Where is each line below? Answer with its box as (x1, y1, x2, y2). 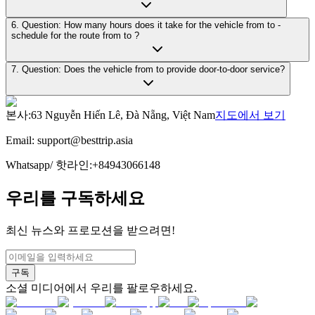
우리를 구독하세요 (6, 188, 145, 207)
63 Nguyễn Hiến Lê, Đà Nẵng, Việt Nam (31, 108, 215, 121)
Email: (6, 134, 37, 146)
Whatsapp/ (6, 158, 56, 171)
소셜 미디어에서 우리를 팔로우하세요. (6, 281, 197, 294)
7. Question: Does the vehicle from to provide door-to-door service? (167, 63, 285, 75)
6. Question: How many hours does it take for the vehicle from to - (11, 19, 267, 30)
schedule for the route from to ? (124, 30, 139, 41)
